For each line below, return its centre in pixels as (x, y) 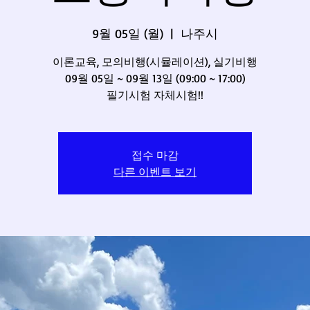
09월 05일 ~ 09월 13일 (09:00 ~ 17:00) (155, 78)
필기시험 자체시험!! (155, 95)
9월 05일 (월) (128, 33)
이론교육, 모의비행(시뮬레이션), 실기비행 (155, 62)
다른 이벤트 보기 (155, 171)
